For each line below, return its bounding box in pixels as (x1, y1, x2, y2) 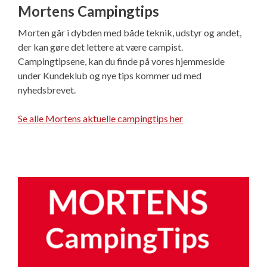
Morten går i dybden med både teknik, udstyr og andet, (18, 27, 241, 39)
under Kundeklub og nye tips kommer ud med (18, 70, 201, 82)
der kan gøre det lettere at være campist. (18, 41, 183, 53)
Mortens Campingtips (18, 2, 159, 20)
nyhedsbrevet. (18, 84, 76, 96)
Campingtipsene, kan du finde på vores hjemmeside (18, 55, 225, 67)
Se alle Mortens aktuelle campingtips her (18, 113, 183, 125)
